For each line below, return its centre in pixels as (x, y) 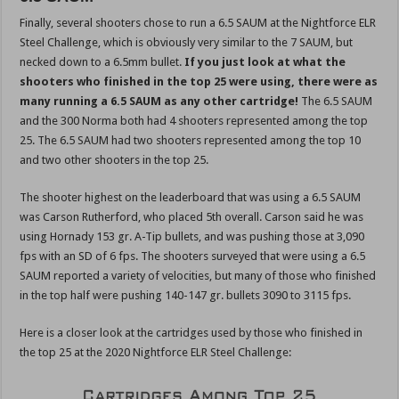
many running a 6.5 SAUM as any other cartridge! (159, 102)
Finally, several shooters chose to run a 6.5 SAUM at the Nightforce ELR (198, 23)
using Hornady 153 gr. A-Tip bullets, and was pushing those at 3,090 (192, 237)
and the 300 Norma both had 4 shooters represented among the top (194, 121)
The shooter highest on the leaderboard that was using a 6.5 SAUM (191, 198)
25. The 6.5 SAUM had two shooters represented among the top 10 (191, 141)
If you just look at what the (265, 62)
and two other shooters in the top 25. (114, 160)
